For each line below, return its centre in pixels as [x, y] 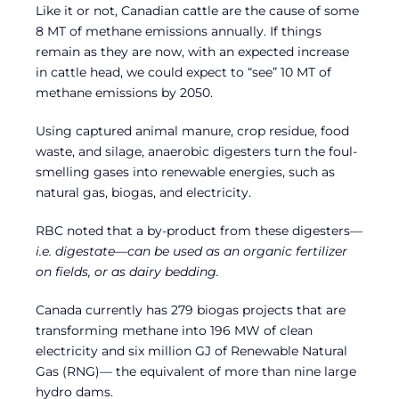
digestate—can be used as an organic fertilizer [199, 252]
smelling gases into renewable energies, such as [185, 172]
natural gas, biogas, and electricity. [143, 193]
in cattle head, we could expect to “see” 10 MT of [183, 73]
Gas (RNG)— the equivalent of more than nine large [196, 372]
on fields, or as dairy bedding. [127, 272]
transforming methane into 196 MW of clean [174, 331]
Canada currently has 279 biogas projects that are [191, 310]
